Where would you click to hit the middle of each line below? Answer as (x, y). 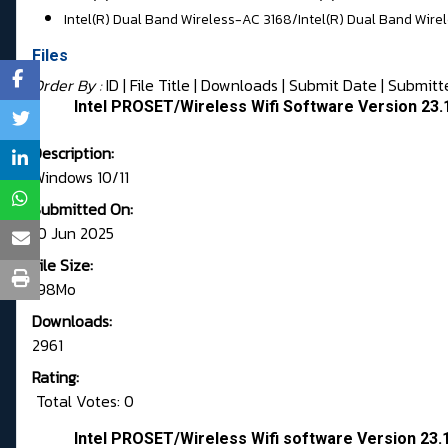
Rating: (55, 377)
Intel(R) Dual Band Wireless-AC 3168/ (181, 20)
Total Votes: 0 (83, 401)
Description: (73, 153)
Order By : (69, 85)
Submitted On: (82, 209)
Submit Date (333, 85)
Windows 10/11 (80, 177)
